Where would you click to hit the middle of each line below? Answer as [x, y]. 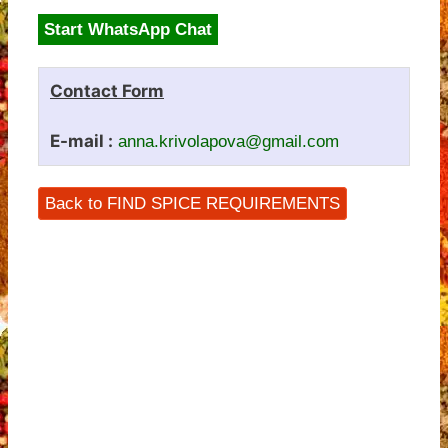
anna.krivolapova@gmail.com [228, 141]
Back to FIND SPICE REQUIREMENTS [192, 203]
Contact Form [107, 91]
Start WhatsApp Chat [128, 29]
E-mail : [81, 141]
